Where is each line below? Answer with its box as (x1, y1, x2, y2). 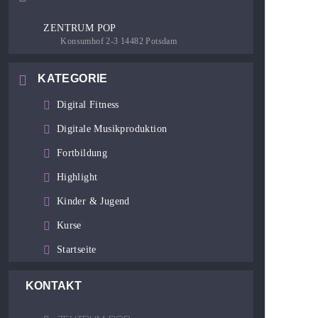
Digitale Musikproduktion (56, 123, 168, 134)
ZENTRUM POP (43, 23, 116, 34)
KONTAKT (26, 279, 82, 292)
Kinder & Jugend (56, 195, 130, 207)
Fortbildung (56, 147, 108, 158)
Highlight (56, 171, 98, 182)
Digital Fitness (56, 99, 119, 110)
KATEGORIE (38, 72, 108, 85)
